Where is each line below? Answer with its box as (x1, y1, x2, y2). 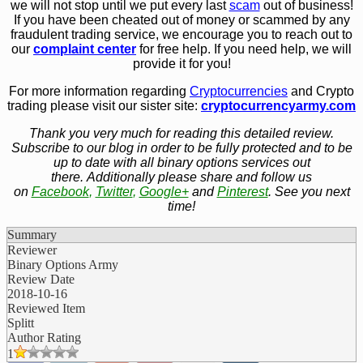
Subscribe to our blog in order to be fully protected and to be (11, 141, 352, 156)
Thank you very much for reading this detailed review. (29, 126, 334, 141)
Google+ (139, 185, 189, 199)
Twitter (95, 185, 133, 199)
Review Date (7, 272, 75, 287)
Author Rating (7, 331, 81, 345)
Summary (7, 228, 57, 242)
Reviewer (7, 243, 57, 258)
